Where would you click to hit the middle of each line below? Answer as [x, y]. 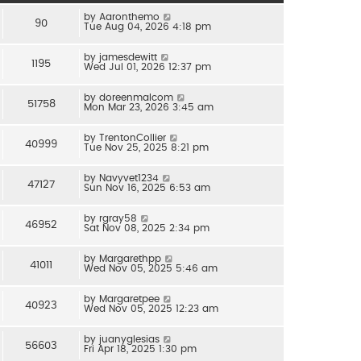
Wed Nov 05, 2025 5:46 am [151, 268]
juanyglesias [129, 339]
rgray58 [118, 218]
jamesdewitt [128, 57]
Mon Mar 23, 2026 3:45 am [149, 107]
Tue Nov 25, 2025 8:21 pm [146, 147]
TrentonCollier [133, 137]
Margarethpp [130, 258]
